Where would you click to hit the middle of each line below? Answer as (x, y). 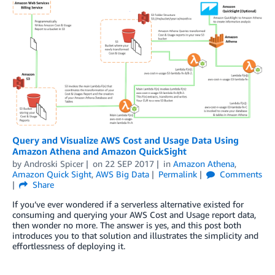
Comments (239, 174)
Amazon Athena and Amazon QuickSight (99, 151)
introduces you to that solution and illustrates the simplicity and (135, 235)
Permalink (177, 174)
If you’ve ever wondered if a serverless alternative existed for (128, 204)
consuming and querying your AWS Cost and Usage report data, (134, 214)
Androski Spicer (54, 163)
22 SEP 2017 (129, 163)
